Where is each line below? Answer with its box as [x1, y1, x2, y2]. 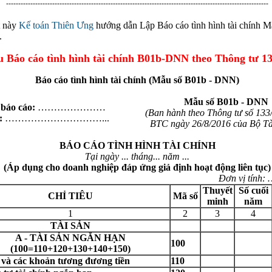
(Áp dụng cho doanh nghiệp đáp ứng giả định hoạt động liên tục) [4, 162, 271, 172]
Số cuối [238, 185, 268, 195]
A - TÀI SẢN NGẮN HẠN [15, 233, 126, 243]
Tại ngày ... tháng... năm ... [85, 151, 189, 161]
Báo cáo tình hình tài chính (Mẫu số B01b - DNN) [35, 75, 239, 85]
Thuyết [202, 185, 233, 195]
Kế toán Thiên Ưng [19, 20, 93, 30]
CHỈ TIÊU [48, 191, 93, 201]
